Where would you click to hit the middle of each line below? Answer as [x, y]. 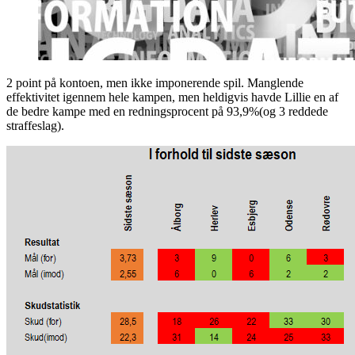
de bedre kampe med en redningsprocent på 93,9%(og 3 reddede [167, 111]
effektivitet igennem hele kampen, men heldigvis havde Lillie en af [172, 97]
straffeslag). [35, 125]
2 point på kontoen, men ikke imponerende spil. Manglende [155, 82]
